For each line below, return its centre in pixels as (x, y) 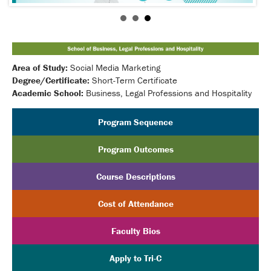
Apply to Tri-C (135, 258)
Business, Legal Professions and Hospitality (168, 93)
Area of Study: (40, 67)
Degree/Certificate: (51, 80)
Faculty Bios (135, 230)
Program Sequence (135, 122)
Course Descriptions (135, 176)
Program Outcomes (135, 149)
